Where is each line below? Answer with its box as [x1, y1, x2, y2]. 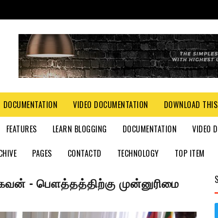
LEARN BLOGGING [52, 123, 107, 135]
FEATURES [6, 123, 37, 135]
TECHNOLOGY [117, 147, 159, 159]
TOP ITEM [174, 147, 205, 159]
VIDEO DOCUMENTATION [73, 99, 148, 110]
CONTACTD [67, 147, 102, 159]
